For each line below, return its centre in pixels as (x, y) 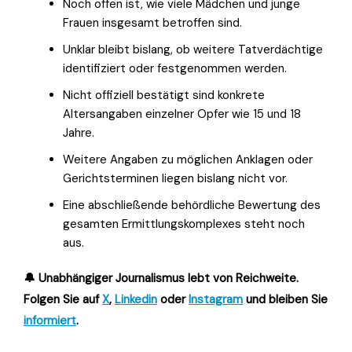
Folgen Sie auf (63, 299)
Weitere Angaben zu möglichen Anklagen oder (188, 159)
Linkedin (136, 299)
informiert (50, 320)
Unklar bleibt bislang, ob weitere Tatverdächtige (193, 49)
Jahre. (79, 132)
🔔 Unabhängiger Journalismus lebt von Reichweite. (161, 278)
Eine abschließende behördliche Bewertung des (192, 205)
